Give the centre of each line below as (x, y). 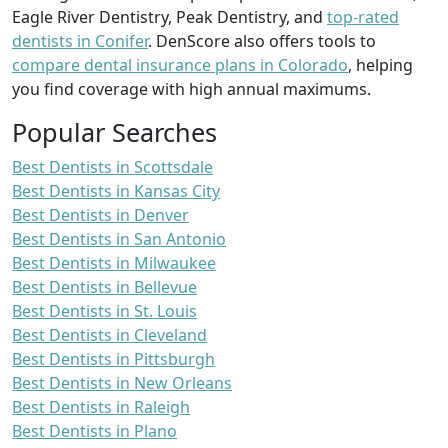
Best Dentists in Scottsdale (112, 166)
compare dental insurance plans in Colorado (180, 64)
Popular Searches (114, 131)
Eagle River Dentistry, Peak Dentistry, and (169, 16)
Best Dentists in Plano (94, 430)
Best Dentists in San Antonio (119, 238)
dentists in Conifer (80, 40)
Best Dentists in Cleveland (109, 334)
